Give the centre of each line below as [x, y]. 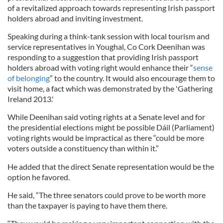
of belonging [29, 78]
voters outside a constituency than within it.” [83, 148]
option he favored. [39, 177]
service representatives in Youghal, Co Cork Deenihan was [106, 47]
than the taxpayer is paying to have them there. [87, 205]
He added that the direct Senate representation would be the [111, 167]
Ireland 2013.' [31, 99]
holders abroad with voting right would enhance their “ [100, 67]
